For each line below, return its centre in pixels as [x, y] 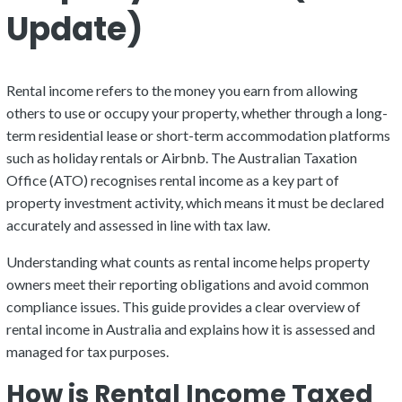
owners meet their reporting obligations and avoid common [188, 284]
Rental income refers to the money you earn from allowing [182, 90]
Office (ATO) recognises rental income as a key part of [173, 179]
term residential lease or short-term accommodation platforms [198, 135]
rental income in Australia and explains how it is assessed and [191, 328]
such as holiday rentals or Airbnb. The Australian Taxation [182, 157]
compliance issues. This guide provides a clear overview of [184, 306]
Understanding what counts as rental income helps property [188, 261]
